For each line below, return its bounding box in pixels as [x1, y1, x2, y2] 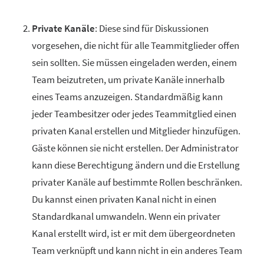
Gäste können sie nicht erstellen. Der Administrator [32, 141, 239, 154]
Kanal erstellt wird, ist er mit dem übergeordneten [32, 227, 235, 240]
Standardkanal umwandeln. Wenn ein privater [32, 210, 220, 223]
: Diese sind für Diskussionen [95, 22, 209, 35]
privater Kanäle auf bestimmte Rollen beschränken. [32, 176, 242, 189]
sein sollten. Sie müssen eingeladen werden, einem [32, 56, 237, 69]
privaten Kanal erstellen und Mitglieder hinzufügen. [32, 124, 240, 137]
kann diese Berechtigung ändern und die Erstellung [32, 159, 240, 171]
